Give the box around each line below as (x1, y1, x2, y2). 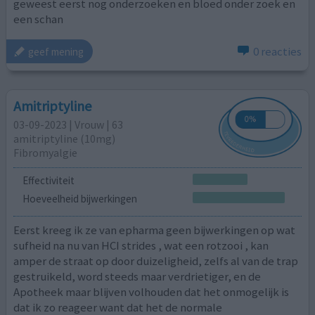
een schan (13, 11, 64, 27)
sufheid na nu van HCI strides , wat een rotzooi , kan (13, 238, 269, 254)
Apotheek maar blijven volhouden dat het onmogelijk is (13, 284, 290, 300)
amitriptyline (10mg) (13, 131, 116, 146)
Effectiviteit (22, 174, 75, 188)
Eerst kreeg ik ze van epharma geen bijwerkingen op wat (13, 222, 296, 238)
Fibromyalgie (13, 145, 78, 160)
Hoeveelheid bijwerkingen (22, 191, 137, 205)
